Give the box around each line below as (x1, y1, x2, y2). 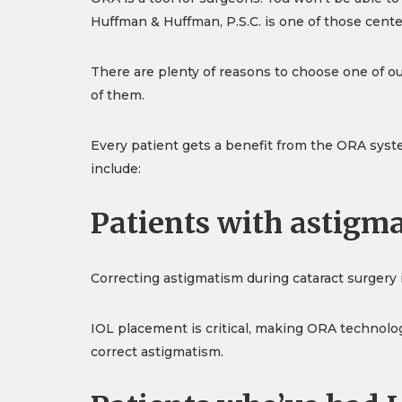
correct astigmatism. (90, 344, 223, 360)
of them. (90, 87, 144, 103)
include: (90, 161, 141, 177)
